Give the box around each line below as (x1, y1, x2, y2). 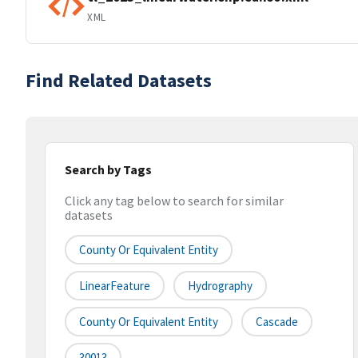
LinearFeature (79, 278, 150, 294)
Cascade (256, 314, 298, 330)
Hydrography (188, 278, 253, 294)
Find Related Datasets (26, 68, 212, 93)
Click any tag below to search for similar (65, 193, 284, 209)
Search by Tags (65, 161, 152, 177)
